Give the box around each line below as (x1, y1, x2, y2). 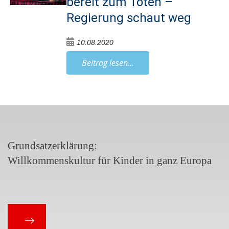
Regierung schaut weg (66, 10, 192, 25)
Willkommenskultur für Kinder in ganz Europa (8, 154, 212, 167)
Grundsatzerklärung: (8, 139, 97, 152)
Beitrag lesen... (82, 57, 134, 68)
